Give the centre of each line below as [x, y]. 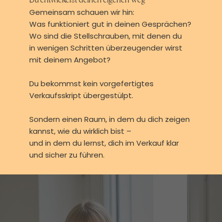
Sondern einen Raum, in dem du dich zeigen [109, 119]
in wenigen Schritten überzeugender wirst [106, 48]
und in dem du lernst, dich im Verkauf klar [104, 143]
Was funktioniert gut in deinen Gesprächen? [110, 24]
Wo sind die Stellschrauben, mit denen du [105, 36]
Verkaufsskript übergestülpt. [81, 96]
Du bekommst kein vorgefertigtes [91, 84]
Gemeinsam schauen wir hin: [82, 12]
